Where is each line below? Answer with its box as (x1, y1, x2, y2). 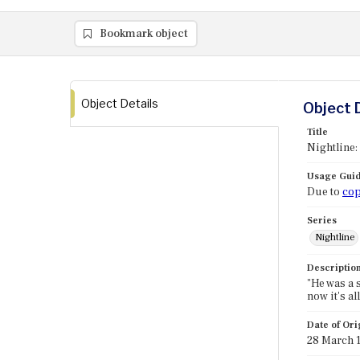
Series (307, 215, 337, 227)
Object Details (81, 96, 158, 110)
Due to (307, 185, 342, 199)
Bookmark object (100, 27, 188, 41)
